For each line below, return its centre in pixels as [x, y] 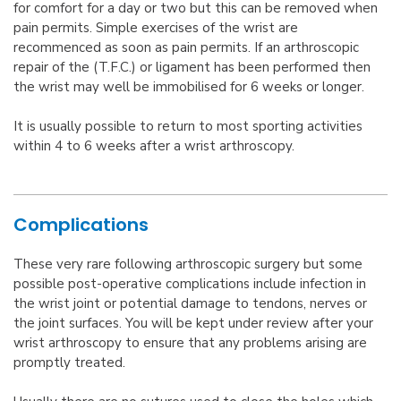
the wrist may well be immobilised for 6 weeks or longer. [189, 87]
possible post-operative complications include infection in [190, 284]
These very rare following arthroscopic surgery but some [188, 264]
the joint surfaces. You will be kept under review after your [193, 324]
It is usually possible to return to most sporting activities [188, 127]
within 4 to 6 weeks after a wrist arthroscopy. [154, 146]
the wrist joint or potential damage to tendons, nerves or [190, 304]
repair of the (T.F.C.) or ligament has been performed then [192, 68]
